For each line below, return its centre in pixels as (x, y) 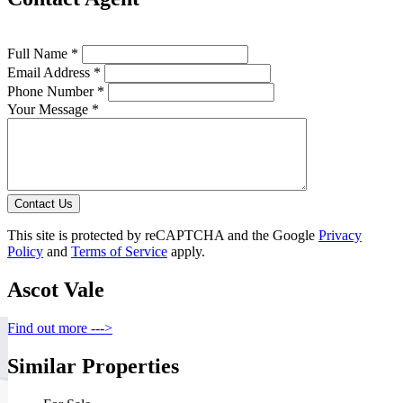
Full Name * (43, 54)
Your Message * (53, 110)
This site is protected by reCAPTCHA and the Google (163, 236)
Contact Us (44, 204)
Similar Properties (93, 366)
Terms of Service (119, 252)
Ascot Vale (56, 290)
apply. (186, 252)
